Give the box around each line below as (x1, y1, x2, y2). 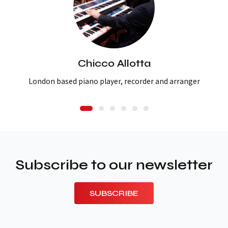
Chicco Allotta (77, 57, 151, 70)
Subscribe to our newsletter (15, 156, 213, 174)
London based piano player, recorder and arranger (28, 76, 200, 86)
